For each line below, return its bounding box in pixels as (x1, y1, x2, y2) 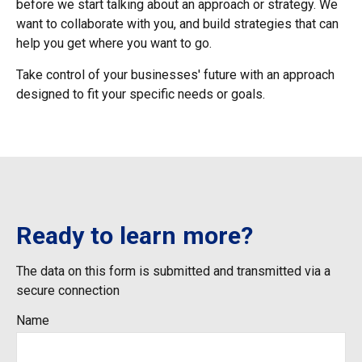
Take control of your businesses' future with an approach (16, 67, 335, 82)
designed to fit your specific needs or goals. (16, 86, 265, 102)
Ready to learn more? (16, 221, 253, 250)
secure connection (16, 283, 120, 298)
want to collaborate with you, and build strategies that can (16, 16, 339, 32)
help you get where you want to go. (16, 36, 218, 51)
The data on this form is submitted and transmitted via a (16, 263, 330, 279)
